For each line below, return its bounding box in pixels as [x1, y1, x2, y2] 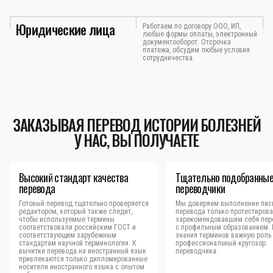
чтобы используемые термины [19, 215, 115, 224]
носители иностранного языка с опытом [19, 263, 144, 271]
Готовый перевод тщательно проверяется [19, 199, 149, 208]
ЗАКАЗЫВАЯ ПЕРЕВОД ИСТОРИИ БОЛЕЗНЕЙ [12, 113, 261, 136]
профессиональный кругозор [175, 239, 266, 247]
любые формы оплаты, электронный [143, 30, 257, 38]
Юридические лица [16, 19, 115, 39]
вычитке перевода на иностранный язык [19, 247, 146, 255]
